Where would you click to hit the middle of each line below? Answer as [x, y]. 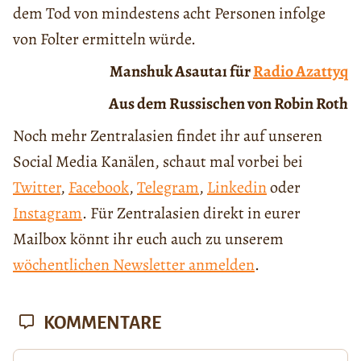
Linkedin [237, 187]
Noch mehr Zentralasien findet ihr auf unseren [168, 135]
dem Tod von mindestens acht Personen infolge [169, 13]
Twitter [37, 187]
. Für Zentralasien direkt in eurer [191, 213]
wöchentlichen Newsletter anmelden [134, 264]
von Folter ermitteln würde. [104, 39]
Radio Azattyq [300, 71]
